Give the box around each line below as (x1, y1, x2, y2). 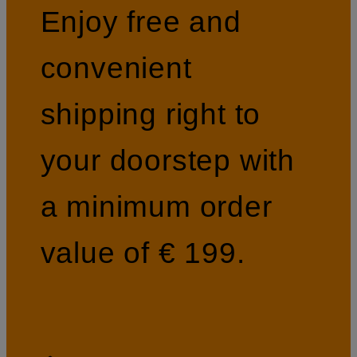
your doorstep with (40, 143, 296, 177)
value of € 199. (40, 235, 245, 269)
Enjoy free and (40, 4, 241, 38)
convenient (40, 50, 192, 84)
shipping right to (40, 96, 261, 131)
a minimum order (40, 189, 273, 223)
